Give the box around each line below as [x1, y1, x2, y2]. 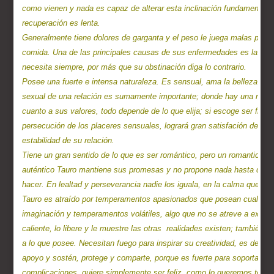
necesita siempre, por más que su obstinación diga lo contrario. [22, 62, 247, 72]
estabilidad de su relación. [22, 136, 115, 146]
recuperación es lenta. [22, 18, 101, 28]
